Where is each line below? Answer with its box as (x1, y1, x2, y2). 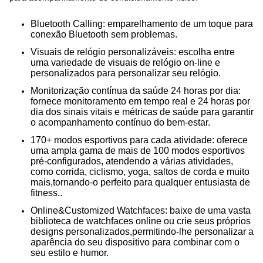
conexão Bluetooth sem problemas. (31, 29, 177, 39)
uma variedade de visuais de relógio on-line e (31, 58, 220, 68)
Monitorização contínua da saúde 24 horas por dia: (31, 86, 241, 96)
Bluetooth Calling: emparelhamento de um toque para (31, 19, 253, 29)
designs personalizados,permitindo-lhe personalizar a (31, 227, 254, 237)
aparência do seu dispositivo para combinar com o (31, 237, 240, 247)
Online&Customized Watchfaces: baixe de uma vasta (31, 205, 251, 215)
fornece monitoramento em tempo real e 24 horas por (31, 96, 250, 106)
